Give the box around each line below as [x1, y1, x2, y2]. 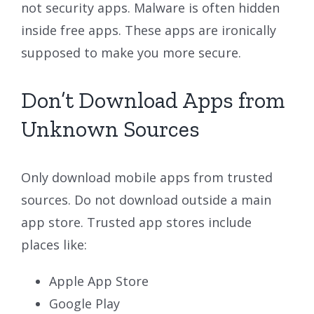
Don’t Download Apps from [21, 86, 285, 114]
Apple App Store [49, 272, 149, 289]
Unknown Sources [21, 115, 200, 142]
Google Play [49, 294, 120, 312]
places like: [21, 235, 87, 253]
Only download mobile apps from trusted [21, 168, 273, 186]
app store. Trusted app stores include [21, 213, 252, 231]
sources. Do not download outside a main [21, 191, 271, 208]
